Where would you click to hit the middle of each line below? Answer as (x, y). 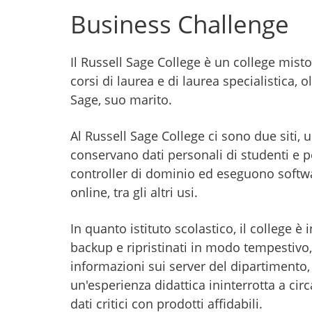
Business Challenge (179, 24)
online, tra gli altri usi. (134, 192)
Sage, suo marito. (121, 100)
